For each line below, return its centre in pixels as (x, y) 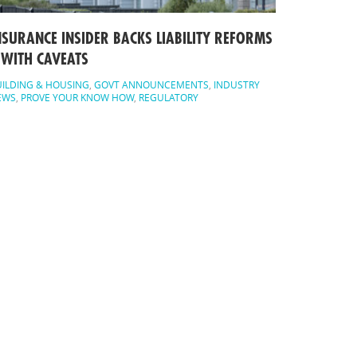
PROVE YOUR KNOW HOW (77, 98)
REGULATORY (169, 98)
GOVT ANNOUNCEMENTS (151, 85)
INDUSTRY (237, 85)
